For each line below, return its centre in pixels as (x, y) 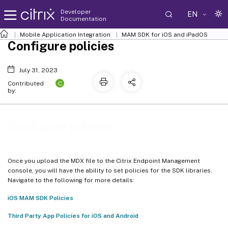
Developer (76, 11)
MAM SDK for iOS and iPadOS (165, 35)
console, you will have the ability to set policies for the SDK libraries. (110, 170)
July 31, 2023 (38, 70)
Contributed (26, 83)
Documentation (83, 19)
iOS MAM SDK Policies (40, 198)
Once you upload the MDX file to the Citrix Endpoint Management (104, 161)
